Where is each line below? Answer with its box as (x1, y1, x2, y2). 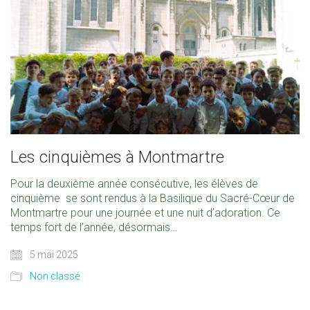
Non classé (30, 270, 80, 282)
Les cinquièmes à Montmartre (10, 147, 224, 167)
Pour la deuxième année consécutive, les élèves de (10, 176, 258, 190)
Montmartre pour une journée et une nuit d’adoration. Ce (10, 206, 280, 219)
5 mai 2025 (28, 248, 78, 260)
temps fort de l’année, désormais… (10, 220, 177, 234)
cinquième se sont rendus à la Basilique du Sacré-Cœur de (10, 191, 295, 205)
